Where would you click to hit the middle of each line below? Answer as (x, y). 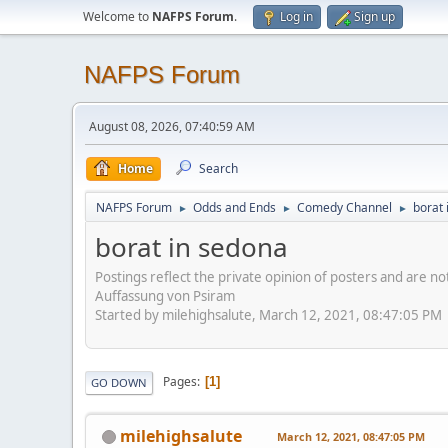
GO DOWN (119, 382)
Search (218, 168)
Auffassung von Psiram (165, 295)
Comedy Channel (344, 207)
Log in (296, 16)
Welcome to (117, 16)
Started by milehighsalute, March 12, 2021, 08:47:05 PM (268, 314)
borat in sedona (191, 247)
